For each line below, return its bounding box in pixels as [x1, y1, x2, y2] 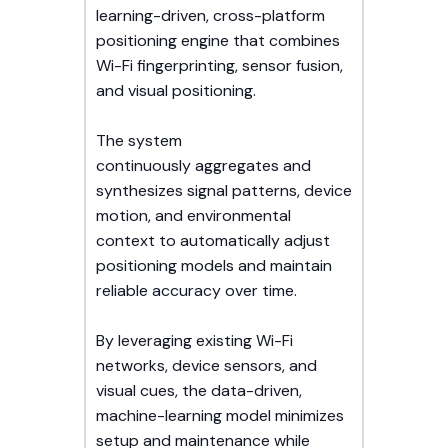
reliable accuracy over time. [96, 280, 297, 302]
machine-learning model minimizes [96, 405, 344, 427]
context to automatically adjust [96, 230, 330, 252]
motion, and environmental [96, 205, 291, 227]
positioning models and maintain [96, 255, 332, 277]
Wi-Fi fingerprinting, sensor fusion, [96, 55, 343, 77]
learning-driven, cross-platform [96, 5, 325, 27]
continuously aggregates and [96, 155, 311, 177]
